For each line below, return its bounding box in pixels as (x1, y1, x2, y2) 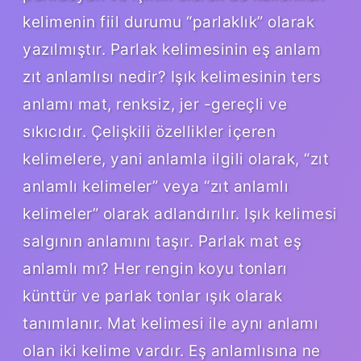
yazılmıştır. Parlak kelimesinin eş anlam (23, 39, 321, 59)
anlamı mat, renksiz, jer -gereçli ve (23, 93, 287, 114)
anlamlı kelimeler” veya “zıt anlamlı (23, 176, 288, 196)
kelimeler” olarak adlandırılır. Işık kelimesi (23, 203, 338, 223)
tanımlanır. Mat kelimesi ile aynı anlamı (23, 313, 318, 333)
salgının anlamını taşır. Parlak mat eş (23, 230, 301, 251)
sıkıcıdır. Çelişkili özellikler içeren (23, 121, 276, 141)
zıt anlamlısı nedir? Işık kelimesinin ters (23, 66, 321, 86)
